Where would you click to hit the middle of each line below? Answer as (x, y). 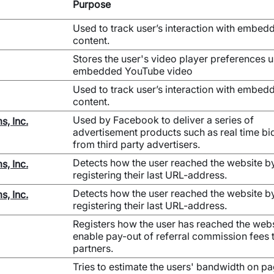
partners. (93, 248)
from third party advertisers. (136, 144)
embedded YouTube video (133, 71)
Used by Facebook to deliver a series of (163, 120)
